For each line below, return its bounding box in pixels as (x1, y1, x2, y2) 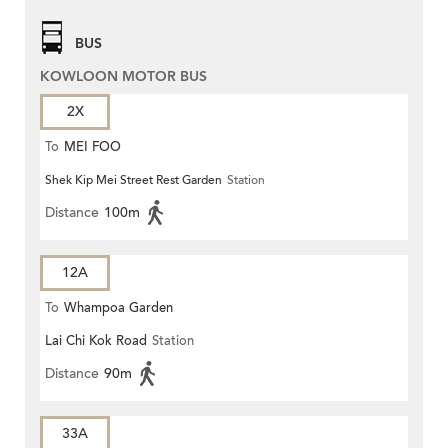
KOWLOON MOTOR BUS (40, 67, 207, 87)
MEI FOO (64, 138, 121, 157)
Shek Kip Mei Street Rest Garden (45, 172, 222, 189)
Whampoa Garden (64, 299, 173, 318)
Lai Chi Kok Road (45, 332, 147, 351)
